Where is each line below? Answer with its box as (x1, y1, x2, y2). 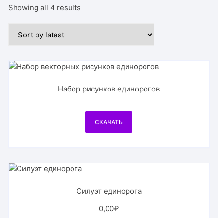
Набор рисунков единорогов (58, 84, 160, 93)
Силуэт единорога (76, 186, 142, 196)
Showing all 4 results (8, 3, 81, 12)
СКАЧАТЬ (95, 118, 123, 126)
